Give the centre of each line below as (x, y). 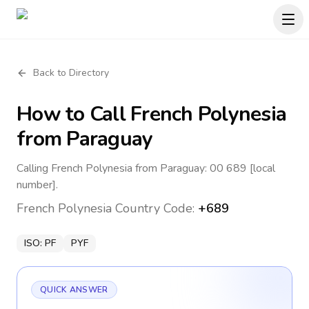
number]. (37, 185)
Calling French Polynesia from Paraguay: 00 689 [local (146, 168)
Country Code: (155, 208)
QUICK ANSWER (74, 290)
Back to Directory (71, 73)
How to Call (73, 114)
